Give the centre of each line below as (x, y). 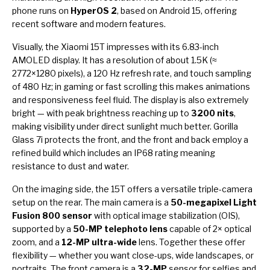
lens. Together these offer (191, 242)
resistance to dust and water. (71, 166)
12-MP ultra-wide (99, 242)
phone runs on (41, 10)
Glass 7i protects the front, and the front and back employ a (130, 139)
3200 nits (212, 113)
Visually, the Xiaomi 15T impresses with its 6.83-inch (115, 46)
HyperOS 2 (94, 10)
